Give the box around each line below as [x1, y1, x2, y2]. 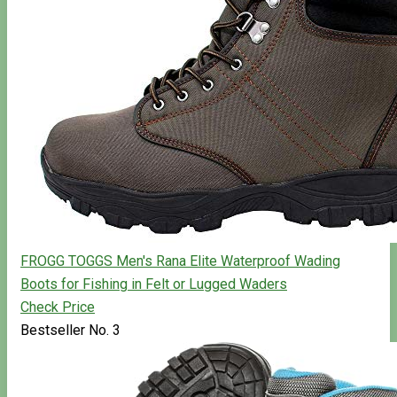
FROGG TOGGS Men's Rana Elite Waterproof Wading [20, 252, 340, 269]
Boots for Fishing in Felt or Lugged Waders [20, 275, 287, 292]
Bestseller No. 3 [20, 321, 121, 339]
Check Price [20, 298, 95, 315]
